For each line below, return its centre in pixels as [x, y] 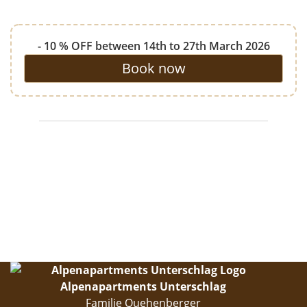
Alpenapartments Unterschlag [143, 286]
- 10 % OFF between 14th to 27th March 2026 [153, 46]
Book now [153, 69]
